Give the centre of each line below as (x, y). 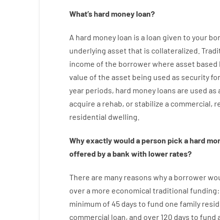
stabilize (149, 103)
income (82, 64)
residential (88, 117)
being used (151, 77)
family (190, 204)
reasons (137, 177)
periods (98, 90)
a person (151, 140)
